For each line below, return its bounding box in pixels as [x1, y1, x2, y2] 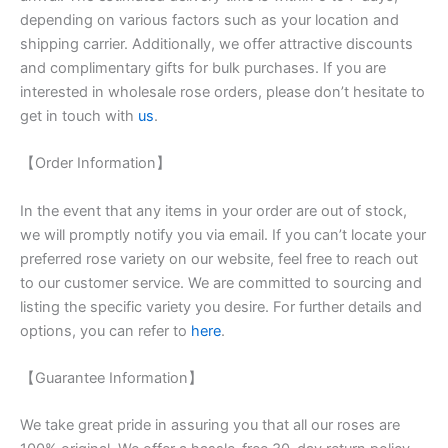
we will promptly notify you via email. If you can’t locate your [20, 225, 426, 244]
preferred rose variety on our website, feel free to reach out [20, 249, 418, 268]
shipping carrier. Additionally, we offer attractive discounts [20, 35, 413, 54]
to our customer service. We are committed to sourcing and [20, 273, 422, 292]
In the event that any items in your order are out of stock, [20, 201, 407, 220]
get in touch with [20, 107, 134, 126]
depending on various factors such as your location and [20, 11, 399, 30]
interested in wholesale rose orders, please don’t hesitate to [20, 83, 425, 102]
